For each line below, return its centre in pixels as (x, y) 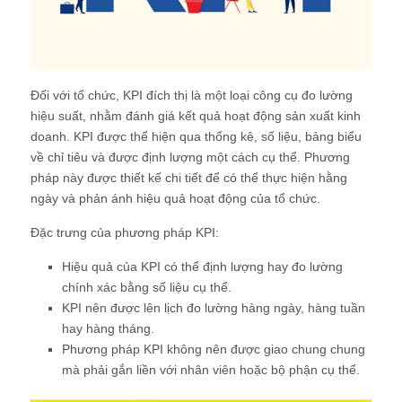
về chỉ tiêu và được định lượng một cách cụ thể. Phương (190, 157)
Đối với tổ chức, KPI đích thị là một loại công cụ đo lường (192, 96)
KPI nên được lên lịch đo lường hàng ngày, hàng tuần (214, 308)
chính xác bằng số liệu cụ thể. (147, 288)
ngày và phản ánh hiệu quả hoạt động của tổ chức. (175, 199)
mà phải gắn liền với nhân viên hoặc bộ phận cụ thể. (211, 370)
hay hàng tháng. (108, 329)
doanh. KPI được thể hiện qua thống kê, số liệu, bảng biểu (196, 137)
